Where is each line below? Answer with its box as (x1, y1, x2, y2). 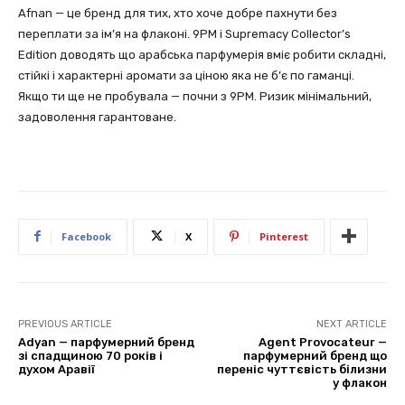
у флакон (332, 375, 387, 390)
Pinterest (259, 229, 308, 243)
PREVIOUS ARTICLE (18, 317, 112, 330)
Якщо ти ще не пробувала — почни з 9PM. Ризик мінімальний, (18, 89, 372, 103)
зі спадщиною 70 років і (18, 348, 163, 363)
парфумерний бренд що (242, 348, 387, 363)
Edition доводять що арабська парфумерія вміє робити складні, (18, 47, 386, 61)
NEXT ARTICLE (316, 317, 387, 330)
